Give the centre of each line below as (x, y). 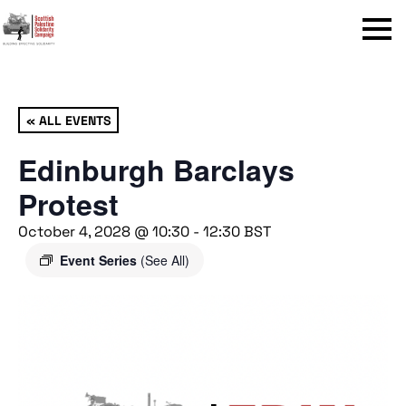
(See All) (165, 260)
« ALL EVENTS (68, 120)
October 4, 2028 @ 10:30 (104, 232)
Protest (68, 204)
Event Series (100, 260)
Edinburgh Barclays (156, 169)
